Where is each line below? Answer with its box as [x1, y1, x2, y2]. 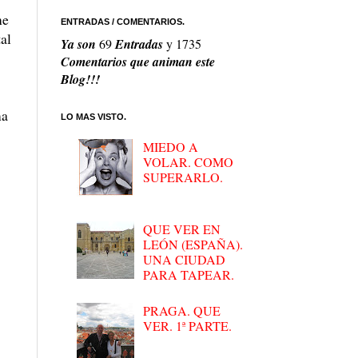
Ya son [61, 35, 99, 54]
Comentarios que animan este [61, 53, 215, 71]
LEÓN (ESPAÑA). [143, 235, 244, 253]
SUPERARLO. [143, 169, 224, 186]
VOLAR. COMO [143, 153, 234, 171]
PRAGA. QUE [143, 302, 221, 320]
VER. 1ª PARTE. [143, 317, 233, 335]
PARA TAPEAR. [143, 265, 235, 283]
